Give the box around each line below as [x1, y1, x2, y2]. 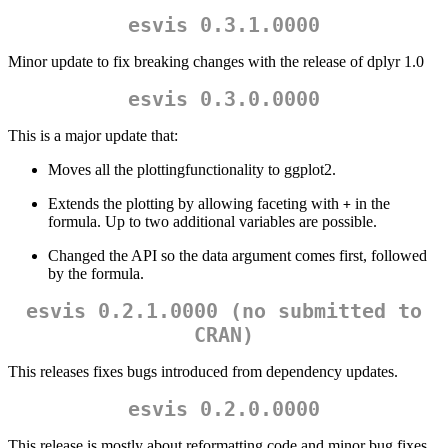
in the [351, 195, 390, 213]
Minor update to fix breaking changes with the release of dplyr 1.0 [8, 53, 424, 71]
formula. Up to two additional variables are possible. [48, 213, 377, 231]
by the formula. [48, 265, 144, 283]
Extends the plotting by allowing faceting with [48, 195, 343, 213]
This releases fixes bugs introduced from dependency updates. [8, 363, 398, 381]
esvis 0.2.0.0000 [128, 397, 320, 422]
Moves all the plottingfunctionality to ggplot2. [48, 161, 336, 179]
